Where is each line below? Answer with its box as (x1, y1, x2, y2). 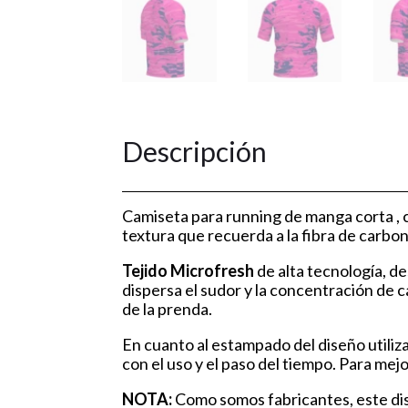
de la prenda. (122, 298, 213, 319)
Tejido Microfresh (122, 260, 255, 280)
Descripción (122, 134, 268, 168)
